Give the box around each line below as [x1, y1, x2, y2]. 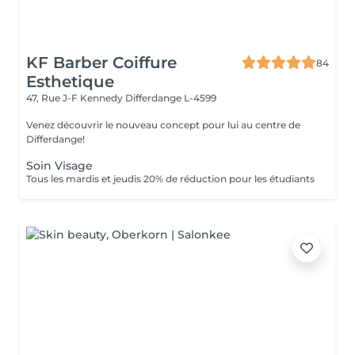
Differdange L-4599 [125, 92, 216, 104]
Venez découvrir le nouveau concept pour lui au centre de [26, 119, 300, 131]
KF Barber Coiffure [26, 53, 177, 72]
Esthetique [26, 72, 114, 91]
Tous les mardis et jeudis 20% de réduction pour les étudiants [26, 173, 315, 185]
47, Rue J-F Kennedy [26, 92, 125, 104]
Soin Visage [26, 158, 93, 173]
